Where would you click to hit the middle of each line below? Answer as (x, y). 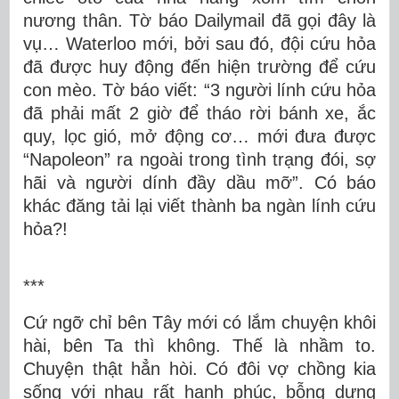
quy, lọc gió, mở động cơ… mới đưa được (199, 136)
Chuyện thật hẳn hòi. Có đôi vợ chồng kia (199, 368)
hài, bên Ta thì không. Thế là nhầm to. (199, 345)
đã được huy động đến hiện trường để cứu (199, 66)
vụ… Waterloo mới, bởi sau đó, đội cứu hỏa (199, 43)
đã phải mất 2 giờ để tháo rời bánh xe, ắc (199, 113)
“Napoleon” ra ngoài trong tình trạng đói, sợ (199, 159)
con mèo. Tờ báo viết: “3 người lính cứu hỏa (199, 90)
